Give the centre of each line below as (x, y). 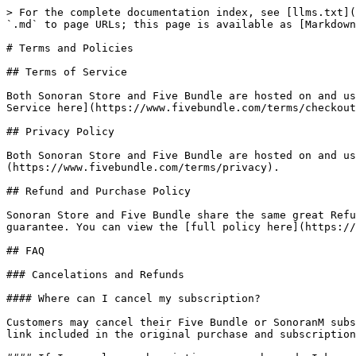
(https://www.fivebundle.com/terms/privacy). (143, 167)
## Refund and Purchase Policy (99, 191)
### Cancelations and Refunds (95, 275)
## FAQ (25, 251)
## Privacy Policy (60, 132)
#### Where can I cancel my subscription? (133, 298)
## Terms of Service (67, 72)
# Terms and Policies (70, 48)
